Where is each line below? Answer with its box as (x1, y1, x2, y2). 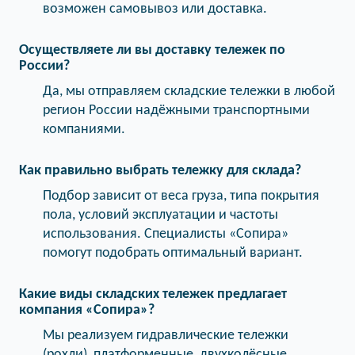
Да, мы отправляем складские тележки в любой (43, 84, 335, 99)
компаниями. (43, 122, 125, 137)
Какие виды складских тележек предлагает (19, 287, 287, 302)
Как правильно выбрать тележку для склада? (19, 163, 301, 178)
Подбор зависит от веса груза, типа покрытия (43, 189, 319, 204)
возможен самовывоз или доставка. (43, 2, 267, 17)
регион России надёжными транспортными (43, 103, 310, 118)
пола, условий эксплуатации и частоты (43, 208, 278, 223)
